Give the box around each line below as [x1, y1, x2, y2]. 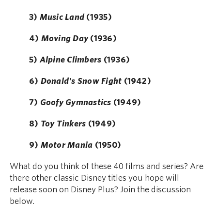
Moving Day [41, 34, 89, 44]
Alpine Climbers [37, 55, 102, 65]
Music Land [39, 13, 85, 22]
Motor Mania [40, 140, 93, 150]
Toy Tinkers [40, 119, 86, 129]
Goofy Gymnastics [40, 98, 111, 108]
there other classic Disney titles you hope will [10, 173, 179, 183]
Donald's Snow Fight [40, 77, 122, 86]
